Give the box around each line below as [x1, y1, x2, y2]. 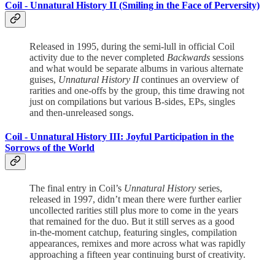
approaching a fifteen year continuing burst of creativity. [29, 249, 246, 260]
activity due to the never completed [29, 52, 167, 63]
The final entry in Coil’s [29, 183, 124, 194]
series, [196, 183, 222, 194]
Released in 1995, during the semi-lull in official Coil [29, 41, 234, 52]
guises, [29, 74, 58, 85]
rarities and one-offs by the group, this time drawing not [29, 85, 244, 96]
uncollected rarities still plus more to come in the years [29, 205, 238, 216]
